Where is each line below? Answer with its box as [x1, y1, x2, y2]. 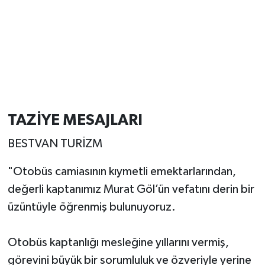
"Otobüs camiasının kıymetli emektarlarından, [7, 165, 236, 177]
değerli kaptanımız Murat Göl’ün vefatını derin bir [7, 183, 254, 195]
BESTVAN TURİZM [7, 137, 102, 150]
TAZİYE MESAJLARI [7, 112, 143, 128]
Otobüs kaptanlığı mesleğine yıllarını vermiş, [7, 236, 229, 248]
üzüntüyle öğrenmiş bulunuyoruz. [7, 201, 176, 213]
